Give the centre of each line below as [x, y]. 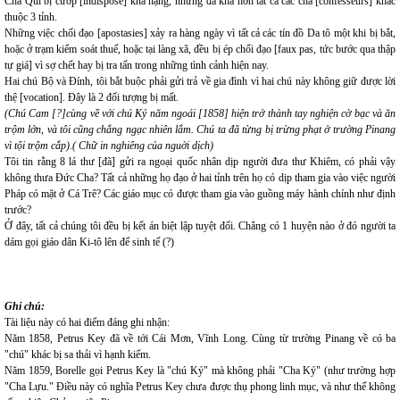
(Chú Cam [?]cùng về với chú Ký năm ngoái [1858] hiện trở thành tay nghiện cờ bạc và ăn [200, 113]
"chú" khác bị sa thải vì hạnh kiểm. [78, 354]
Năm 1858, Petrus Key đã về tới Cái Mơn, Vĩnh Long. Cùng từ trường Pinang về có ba [200, 338]
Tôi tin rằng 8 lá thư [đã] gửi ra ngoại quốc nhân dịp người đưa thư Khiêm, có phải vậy [200, 162]
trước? [18, 210]
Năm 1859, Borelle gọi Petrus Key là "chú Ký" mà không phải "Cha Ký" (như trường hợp [200, 371]
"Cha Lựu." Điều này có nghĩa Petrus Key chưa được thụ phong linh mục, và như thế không [200, 387]
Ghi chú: [25, 306]
